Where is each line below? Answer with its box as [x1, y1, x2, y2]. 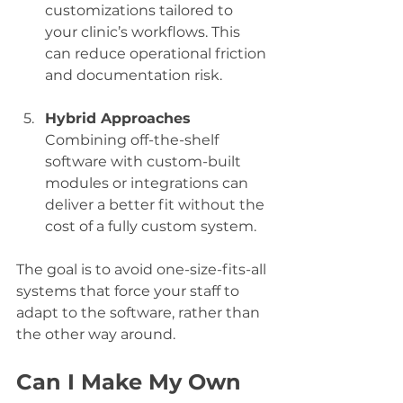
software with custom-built [45, 152, 245, 170]
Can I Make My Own [16, 368, 247, 395]
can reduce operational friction [45, 44, 270, 62]
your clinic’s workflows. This [45, 22, 244, 40]
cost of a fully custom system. [45, 217, 256, 235]
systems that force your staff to [16, 282, 243, 300]
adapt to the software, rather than [16, 303, 264, 321]
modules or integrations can [45, 174, 252, 192]
